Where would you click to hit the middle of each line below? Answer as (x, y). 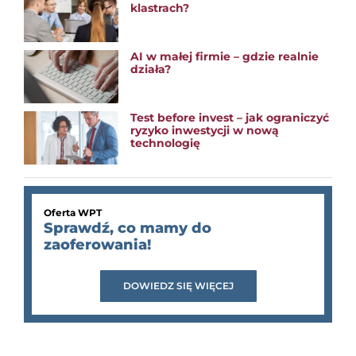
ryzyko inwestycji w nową (205, 130)
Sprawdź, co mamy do (127, 228)
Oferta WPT (72, 212)
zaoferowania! (97, 244)
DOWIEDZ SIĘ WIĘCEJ (178, 285)
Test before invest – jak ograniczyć (230, 117)
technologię (166, 143)
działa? (151, 69)
